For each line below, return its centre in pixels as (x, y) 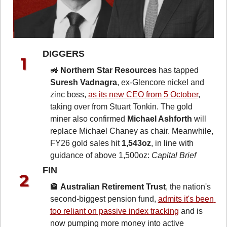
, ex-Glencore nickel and (160, 83)
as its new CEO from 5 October (143, 95)
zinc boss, (69, 95)
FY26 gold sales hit (86, 143)
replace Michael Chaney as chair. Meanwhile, (131, 131)
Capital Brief (174, 156)
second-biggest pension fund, (104, 199)
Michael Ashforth (159, 119)
